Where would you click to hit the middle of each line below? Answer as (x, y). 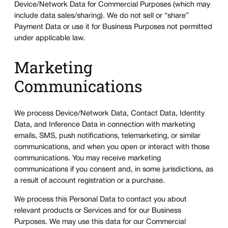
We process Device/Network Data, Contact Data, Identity (109, 114)
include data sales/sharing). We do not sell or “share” (102, 16)
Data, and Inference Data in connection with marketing (105, 125)
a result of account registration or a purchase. (90, 181)
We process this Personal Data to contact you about (101, 199)
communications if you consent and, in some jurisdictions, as (114, 170)
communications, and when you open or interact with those (112, 148)
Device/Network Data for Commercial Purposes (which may (112, 5)
